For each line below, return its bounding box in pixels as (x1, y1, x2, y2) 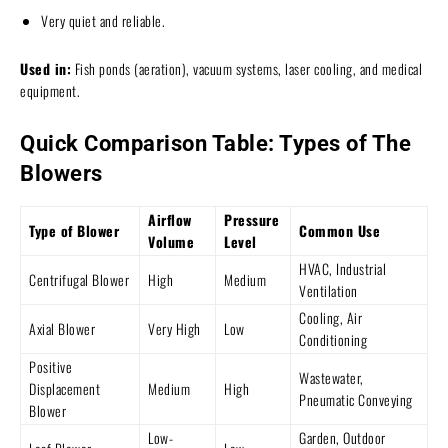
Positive (29, 355, 72, 377)
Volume (148, 230, 194, 252)
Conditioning (299, 328, 367, 350)
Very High (148, 317, 201, 339)
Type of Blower (29, 219, 119, 241)
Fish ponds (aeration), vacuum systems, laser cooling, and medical (71, 57, 422, 79)
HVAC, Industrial (299, 257, 386, 279)
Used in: (20, 57, 71, 79)
